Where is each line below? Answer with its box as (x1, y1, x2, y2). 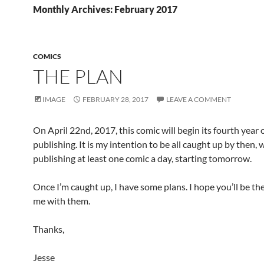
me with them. (33, 195, 90, 206)
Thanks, (33, 223, 64, 235)
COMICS (33, 52, 61, 61)
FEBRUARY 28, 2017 (82, 95, 148, 104)
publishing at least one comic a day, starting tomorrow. (33, 153, 252, 164)
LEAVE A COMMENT (166, 95, 231, 104)
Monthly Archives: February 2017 (33, 4, 177, 15)
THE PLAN (33, 64, 123, 88)
